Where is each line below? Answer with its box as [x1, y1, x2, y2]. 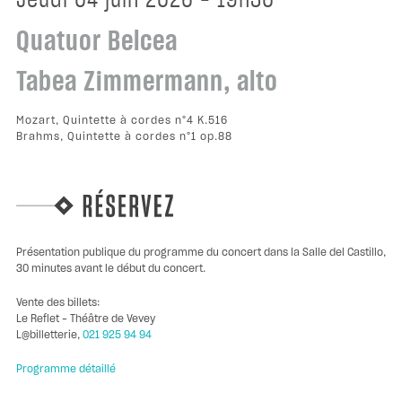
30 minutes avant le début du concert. [15, 263, 205, 275]
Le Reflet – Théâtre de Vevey [15, 313, 155, 325]
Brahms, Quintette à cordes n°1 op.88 [15, 131, 232, 143]
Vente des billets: [15, 297, 100, 309]
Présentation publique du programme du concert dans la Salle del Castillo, [15, 247, 386, 258]
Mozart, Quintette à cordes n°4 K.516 [15, 115, 228, 127]
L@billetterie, [15, 329, 83, 341]
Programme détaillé [15, 363, 116, 375]
